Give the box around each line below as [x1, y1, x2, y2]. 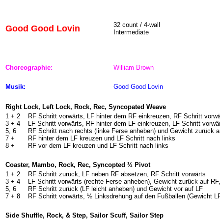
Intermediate [113, 28, 149, 36]
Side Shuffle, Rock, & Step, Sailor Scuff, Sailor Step [5, 212, 164, 219]
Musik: [5, 83, 26, 90]
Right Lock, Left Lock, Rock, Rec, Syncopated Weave [5, 103, 166, 110]
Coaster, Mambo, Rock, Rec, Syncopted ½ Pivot [5, 161, 150, 168]
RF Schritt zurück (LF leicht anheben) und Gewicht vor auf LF [28, 185, 203, 192]
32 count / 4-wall [113, 21, 160, 28]
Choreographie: [5, 64, 53, 71]
